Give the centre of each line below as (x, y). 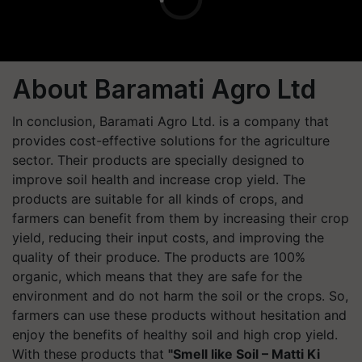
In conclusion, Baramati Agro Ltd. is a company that (170, 121)
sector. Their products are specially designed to (158, 160)
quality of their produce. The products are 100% (159, 257)
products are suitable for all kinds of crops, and (158, 199)
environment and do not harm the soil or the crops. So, (180, 296)
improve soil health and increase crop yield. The (159, 179)
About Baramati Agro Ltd (164, 89)
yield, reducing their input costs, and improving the (168, 238)
